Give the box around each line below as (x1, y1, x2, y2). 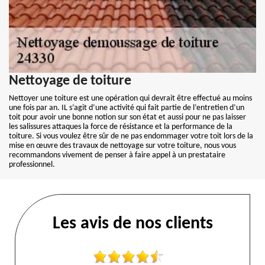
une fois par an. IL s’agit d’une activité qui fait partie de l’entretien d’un (9, 104, 244, 112)
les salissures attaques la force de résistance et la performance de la (9, 122, 232, 131)
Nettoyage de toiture (9, 74, 131, 88)
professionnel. (9, 160, 55, 169)
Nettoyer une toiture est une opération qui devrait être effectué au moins (9, 94, 252, 103)
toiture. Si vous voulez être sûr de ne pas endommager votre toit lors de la (9, 132, 253, 141)
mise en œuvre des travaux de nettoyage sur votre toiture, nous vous (9, 141, 236, 150)
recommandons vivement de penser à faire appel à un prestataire (9, 151, 225, 160)
